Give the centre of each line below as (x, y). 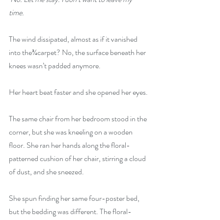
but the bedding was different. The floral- (70, 211)
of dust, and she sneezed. (46, 172)
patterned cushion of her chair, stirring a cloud (78, 158)
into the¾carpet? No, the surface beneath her (78, 52)
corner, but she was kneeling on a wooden (71, 132)
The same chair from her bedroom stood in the (79, 119)
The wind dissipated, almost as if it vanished (74, 39)
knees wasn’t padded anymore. (55, 66)
